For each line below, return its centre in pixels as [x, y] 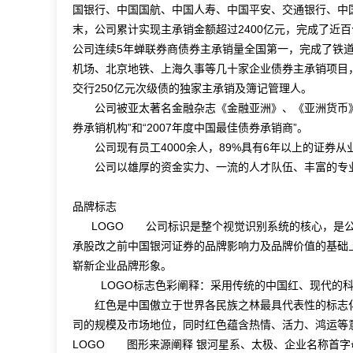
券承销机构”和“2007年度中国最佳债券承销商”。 [190, 128]
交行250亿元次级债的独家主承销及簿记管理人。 [192, 88]
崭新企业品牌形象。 [122, 266]
